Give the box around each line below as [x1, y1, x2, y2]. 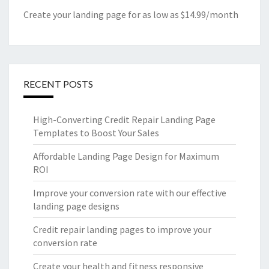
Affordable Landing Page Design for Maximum [33, 150, 219, 163]
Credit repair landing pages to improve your [33, 223, 211, 236]
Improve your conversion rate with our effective [33, 187, 226, 199]
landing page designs [33, 200, 119, 213]
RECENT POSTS [23, 78, 93, 90]
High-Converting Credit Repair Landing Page [33, 113, 216, 126]
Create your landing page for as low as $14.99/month [23, 8, 238, 21]
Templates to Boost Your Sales [33, 127, 159, 139]
